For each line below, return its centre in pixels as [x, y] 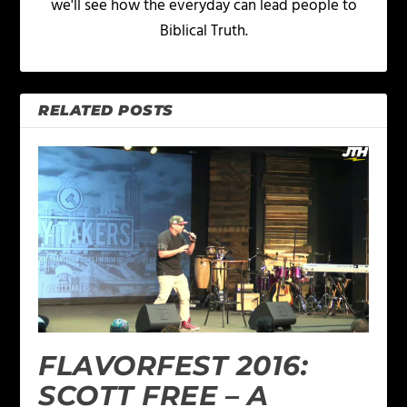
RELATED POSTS [106, 111]
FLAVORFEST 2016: [174, 365]
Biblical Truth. [203, 32]
